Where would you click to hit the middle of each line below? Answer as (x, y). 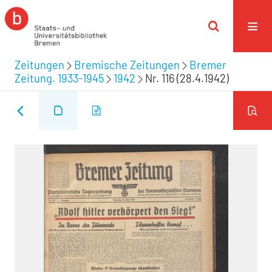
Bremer (208, 65)
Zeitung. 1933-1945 (59, 78)
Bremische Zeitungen (127, 65)
